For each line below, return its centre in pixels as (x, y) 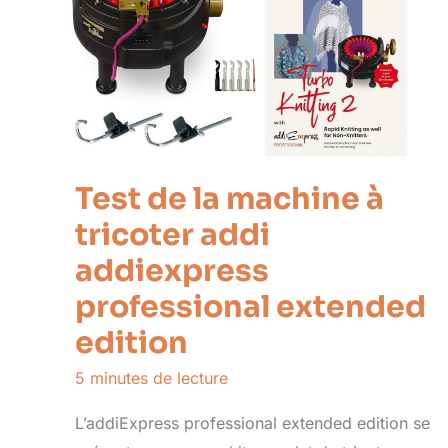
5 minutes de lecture (151, 377)
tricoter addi (172, 234)
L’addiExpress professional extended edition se (252, 422)
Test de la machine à (229, 198)
